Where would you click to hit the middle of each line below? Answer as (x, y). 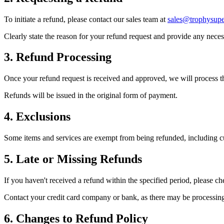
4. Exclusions (37, 117)
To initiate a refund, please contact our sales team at (85, 19)
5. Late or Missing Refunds (73, 159)
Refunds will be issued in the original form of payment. (91, 95)
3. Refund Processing (58, 57)
